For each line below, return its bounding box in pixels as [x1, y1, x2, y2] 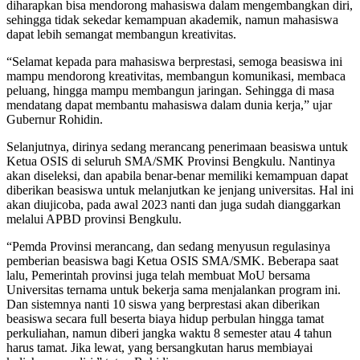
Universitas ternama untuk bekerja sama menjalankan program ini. [6, 282, 341, 297]
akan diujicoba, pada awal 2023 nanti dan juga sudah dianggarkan [6, 197, 341, 211]
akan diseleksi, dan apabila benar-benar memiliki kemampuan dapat [6, 168, 348, 182]
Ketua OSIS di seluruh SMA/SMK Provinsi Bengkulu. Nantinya [6, 153, 335, 168]
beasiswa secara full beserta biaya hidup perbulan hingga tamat [6, 311, 324, 325]
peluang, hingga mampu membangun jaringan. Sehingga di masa [6, 83, 334, 97]
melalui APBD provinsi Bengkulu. [6, 211, 182, 226]
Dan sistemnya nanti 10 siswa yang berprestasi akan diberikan [6, 297, 320, 311]
